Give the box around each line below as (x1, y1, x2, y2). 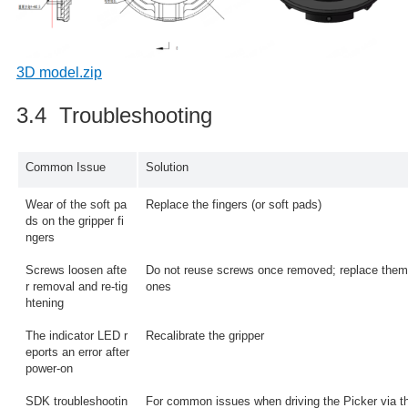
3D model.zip (15, 64, 102, 80)
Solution (145, 159, 189, 174)
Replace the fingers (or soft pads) (145, 197, 321, 211)
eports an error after (25, 344, 129, 359)
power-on (25, 361, 73, 375)
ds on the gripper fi (25, 213, 124, 228)
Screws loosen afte (25, 262, 127, 277)
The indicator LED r (25, 328, 127, 342)
